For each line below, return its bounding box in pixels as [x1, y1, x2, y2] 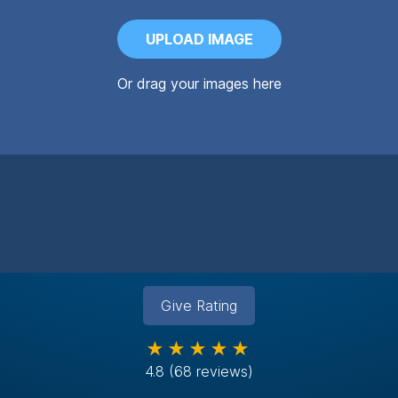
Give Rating [161, 297, 237, 314]
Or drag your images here [116, 75, 282, 92]
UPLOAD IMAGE [145, 30, 253, 48]
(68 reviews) [169, 362, 253, 380]
